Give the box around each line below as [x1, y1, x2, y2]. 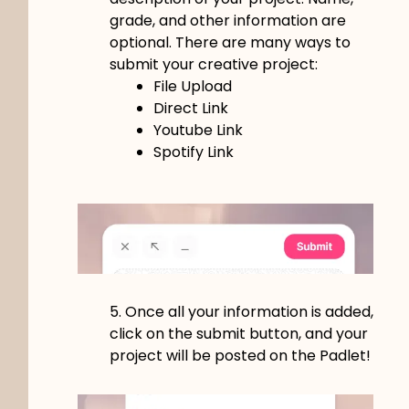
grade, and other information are [109, 9, 346, 31]
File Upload [152, 75, 232, 97]
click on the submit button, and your [109, 322, 368, 344]
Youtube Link [152, 119, 243, 141]
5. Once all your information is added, [109, 300, 373, 322]
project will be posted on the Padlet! [109, 344, 371, 366]
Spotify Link [152, 141, 234, 163]
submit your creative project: [109, 53, 318, 75]
